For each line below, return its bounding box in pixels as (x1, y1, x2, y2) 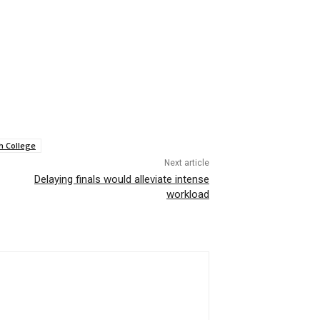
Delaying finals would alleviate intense (34, 173, 209, 186)
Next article (164, 158, 209, 169)
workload (166, 188, 209, 201)
